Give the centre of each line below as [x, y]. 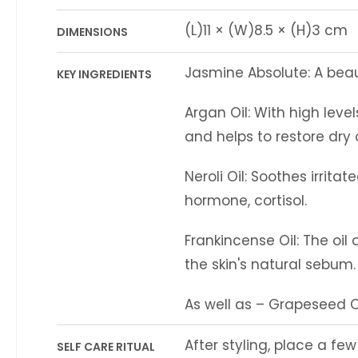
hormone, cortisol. [246, 201]
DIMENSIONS [92, 32]
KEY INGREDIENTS [104, 75]
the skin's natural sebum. [270, 265]
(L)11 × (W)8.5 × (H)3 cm [266, 31]
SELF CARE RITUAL [106, 347]
